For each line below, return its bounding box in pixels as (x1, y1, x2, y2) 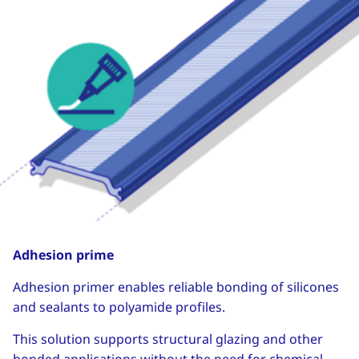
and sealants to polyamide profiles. (13, 298, 225, 317)
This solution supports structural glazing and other (13, 330, 323, 349)
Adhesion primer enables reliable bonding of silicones (13, 278, 339, 296)
